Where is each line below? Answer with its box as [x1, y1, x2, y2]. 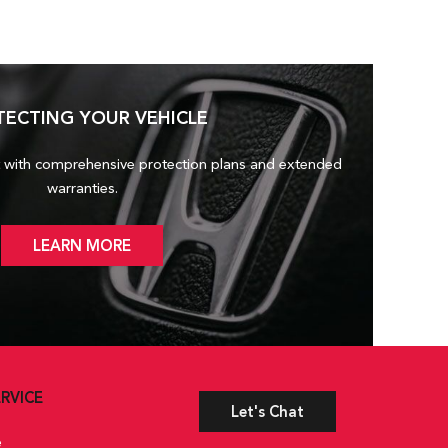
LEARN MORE [33, 236, 131, 255]
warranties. [46, 178, 118, 197]
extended [278, 154, 342, 173]
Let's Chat [231, 402, 304, 421]
